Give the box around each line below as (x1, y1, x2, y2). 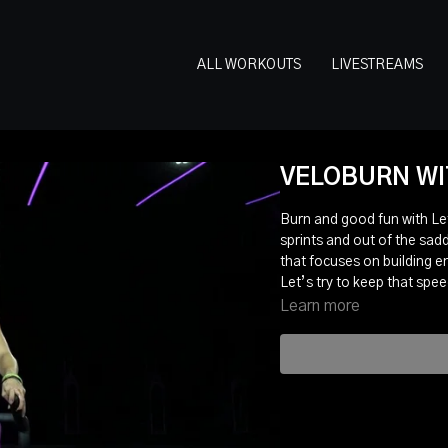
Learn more (279, 298, 360, 314)
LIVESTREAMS (331, 57, 423, 72)
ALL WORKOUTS (197, 57, 301, 72)
